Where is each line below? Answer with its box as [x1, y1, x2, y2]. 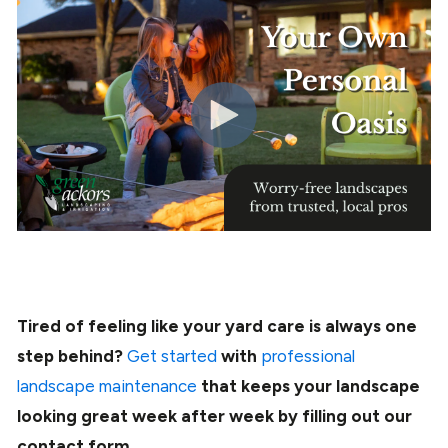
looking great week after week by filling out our [17, 405, 412, 426]
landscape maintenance [17, 375, 197, 396]
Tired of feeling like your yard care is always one [17, 315, 417, 336]
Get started [127, 345, 217, 366]
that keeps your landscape [197, 375, 420, 396]
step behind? [17, 345, 127, 366]
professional [261, 345, 355, 366]
